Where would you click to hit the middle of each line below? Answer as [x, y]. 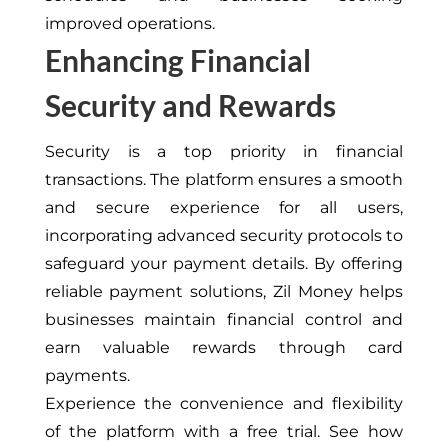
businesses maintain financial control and [224, 320]
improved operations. [129, 24]
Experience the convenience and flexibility [224, 404]
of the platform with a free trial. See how [224, 432]
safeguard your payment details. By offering [224, 264]
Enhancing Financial [177, 60]
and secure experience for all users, [224, 208]
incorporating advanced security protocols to [224, 236]
